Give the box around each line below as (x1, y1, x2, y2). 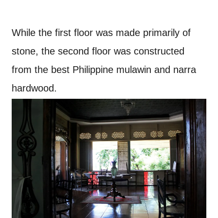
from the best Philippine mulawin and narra (12, 64, 196, 75)
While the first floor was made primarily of (12, 27, 191, 38)
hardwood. (12, 82, 57, 93)
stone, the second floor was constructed (12, 45, 184, 56)
